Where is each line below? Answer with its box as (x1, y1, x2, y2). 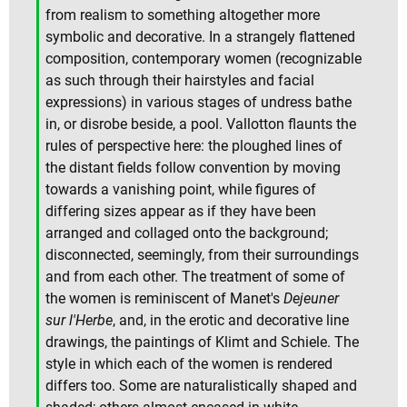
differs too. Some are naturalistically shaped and (45, 377, 357, 395)
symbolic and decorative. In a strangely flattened (45, 28, 355, 46)
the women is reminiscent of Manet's (45, 290, 283, 308)
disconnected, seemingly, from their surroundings (45, 246, 359, 264)
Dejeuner (283, 290, 339, 308)
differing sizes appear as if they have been (45, 203, 316, 221)
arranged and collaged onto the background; (45, 224, 328, 243)
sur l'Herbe (45, 312, 113, 330)
